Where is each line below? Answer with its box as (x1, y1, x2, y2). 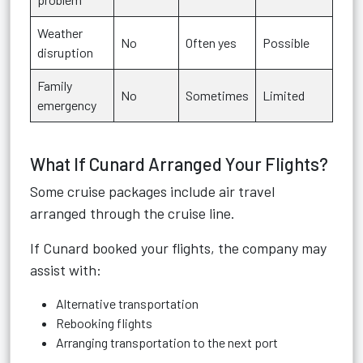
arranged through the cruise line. (30, 204, 235, 222)
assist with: (30, 261, 101, 279)
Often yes (186, 35, 237, 50)
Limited (263, 88, 305, 103)
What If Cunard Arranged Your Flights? (30, 153, 328, 174)
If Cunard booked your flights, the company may (30, 239, 327, 257)
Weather (37, 25, 83, 41)
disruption (37, 45, 93, 60)
